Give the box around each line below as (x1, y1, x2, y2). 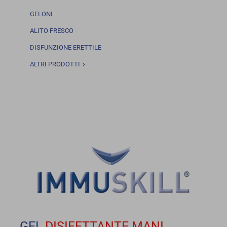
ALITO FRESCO (29, 27, 73, 35)
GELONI (29, 10, 53, 18)
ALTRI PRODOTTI (29, 60, 80, 68)
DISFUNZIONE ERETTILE (29, 44, 101, 52)
